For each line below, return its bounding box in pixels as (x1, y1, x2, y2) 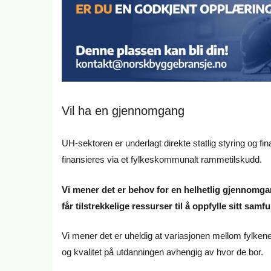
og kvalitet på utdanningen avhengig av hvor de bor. (62, 247, 263, 258)
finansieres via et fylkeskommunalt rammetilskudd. (62, 154, 262, 165)
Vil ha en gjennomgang (62, 103, 184, 117)
